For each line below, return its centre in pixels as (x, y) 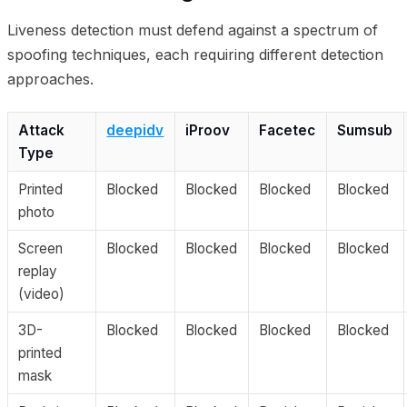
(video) (42, 294)
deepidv (135, 131)
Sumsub (365, 131)
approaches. (50, 79)
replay (38, 272)
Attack (42, 131)
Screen (41, 249)
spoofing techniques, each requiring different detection (195, 54)
